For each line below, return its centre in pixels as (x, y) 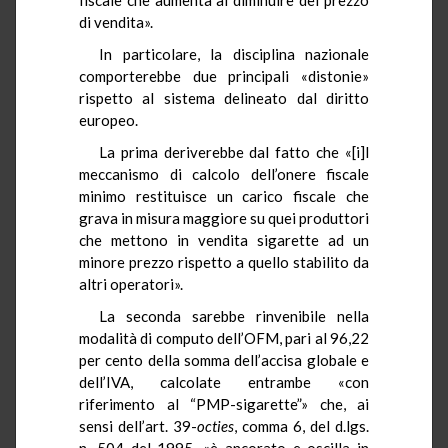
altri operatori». (131, 283)
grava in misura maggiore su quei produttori (224, 217)
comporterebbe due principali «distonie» (224, 75)
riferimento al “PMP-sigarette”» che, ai (224, 403)
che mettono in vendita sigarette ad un (224, 239)
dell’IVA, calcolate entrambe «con (224, 381)
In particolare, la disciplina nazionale (234, 53)
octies (215, 425)
